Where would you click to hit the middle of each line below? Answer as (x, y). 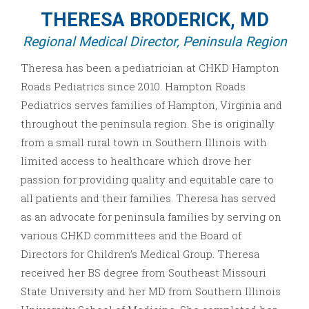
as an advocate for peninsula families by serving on (151, 216)
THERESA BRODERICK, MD (154, 20)
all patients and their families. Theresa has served (148, 198)
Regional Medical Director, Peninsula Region (154, 41)
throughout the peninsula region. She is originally (148, 123)
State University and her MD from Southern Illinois (151, 291)
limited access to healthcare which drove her (136, 160)
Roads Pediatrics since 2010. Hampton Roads (133, 86)
